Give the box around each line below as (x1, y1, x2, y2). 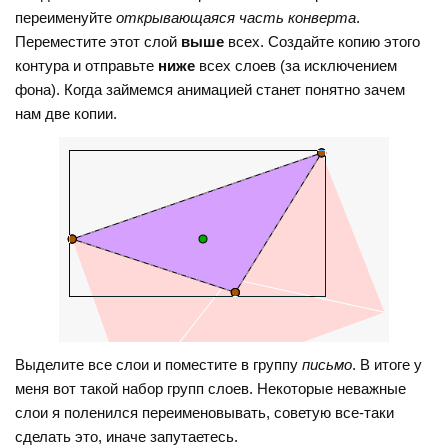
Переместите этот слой (15, 32, 182, 50)
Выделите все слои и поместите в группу (15, 356, 303, 374)
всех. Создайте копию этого (224, 32, 421, 50)
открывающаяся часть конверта (116, 8, 357, 26)
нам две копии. (15, 104, 118, 122)
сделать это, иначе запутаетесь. (15, 428, 239, 446)
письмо (302, 356, 353, 374)
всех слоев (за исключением (195, 56, 398, 74)
